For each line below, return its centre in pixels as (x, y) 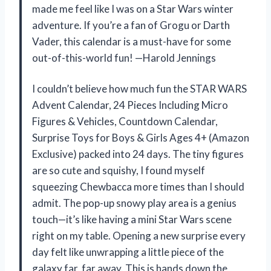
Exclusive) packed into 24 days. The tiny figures (138, 154)
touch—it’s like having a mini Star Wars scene (132, 219)
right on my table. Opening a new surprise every (139, 235)
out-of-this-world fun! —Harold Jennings (124, 57)
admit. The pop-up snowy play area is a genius (134, 203)
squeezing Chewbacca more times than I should (138, 186)
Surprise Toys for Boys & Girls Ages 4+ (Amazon (141, 137)
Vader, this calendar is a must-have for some (132, 41)
